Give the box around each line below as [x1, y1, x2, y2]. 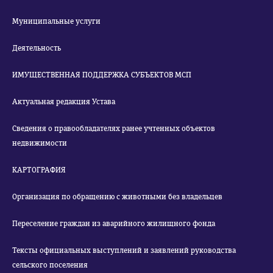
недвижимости [12, 139, 67, 147]
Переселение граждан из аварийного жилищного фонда [12, 219, 215, 228]
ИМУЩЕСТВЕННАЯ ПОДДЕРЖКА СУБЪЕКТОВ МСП [12, 71, 191, 79]
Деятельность [12, 44, 61, 52]
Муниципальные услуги [12, 17, 101, 26]
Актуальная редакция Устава [12, 97, 115, 106]
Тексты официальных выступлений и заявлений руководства [12, 246, 236, 255]
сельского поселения [12, 261, 88, 269]
